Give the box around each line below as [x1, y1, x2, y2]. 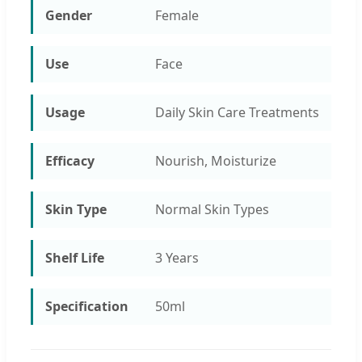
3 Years [154, 248, 199, 267]
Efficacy [45, 151, 95, 170]
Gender [45, 6, 92, 24]
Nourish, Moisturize [154, 151, 276, 170]
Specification [45, 297, 128, 315]
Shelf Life [45, 248, 104, 267]
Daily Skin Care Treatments [154, 103, 319, 121]
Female [154, 6, 199, 24]
